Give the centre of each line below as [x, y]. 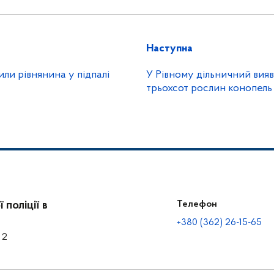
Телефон [197, 204]
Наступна [169, 49]
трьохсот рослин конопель [209, 88]
